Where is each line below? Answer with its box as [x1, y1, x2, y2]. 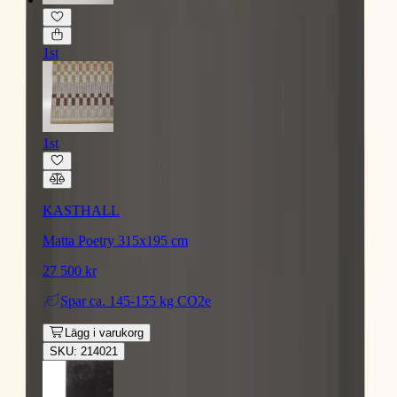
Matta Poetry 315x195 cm [43, 232, 188, 248]
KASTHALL [43, 202, 120, 218]
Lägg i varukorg [64, 325, 144, 339]
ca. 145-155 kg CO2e [90, 292, 211, 308]
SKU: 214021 [50, 344, 118, 358]
